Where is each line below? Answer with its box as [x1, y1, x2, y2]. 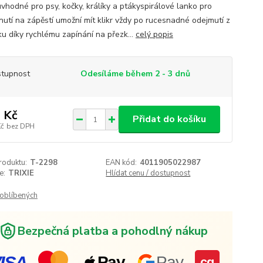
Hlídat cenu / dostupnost [106, 168, 191, 178]
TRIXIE [8, 168, 34, 178]
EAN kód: [106, 157, 137, 168]
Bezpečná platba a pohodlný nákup [16, 222, 208, 239]
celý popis [135, 29, 173, 40]
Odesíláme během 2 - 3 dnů [80, 68, 190, 79]
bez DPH [6, 121, 35, 131]
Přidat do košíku [132, 113, 206, 126]
